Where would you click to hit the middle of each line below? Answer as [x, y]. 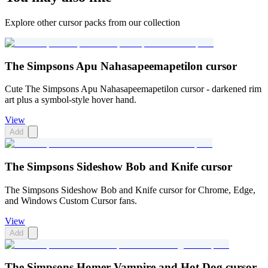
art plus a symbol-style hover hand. [71, 100]
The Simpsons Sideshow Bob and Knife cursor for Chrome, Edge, [130, 190]
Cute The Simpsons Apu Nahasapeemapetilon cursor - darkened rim [133, 89]
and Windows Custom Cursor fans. [71, 200]
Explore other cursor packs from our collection [92, 22]
